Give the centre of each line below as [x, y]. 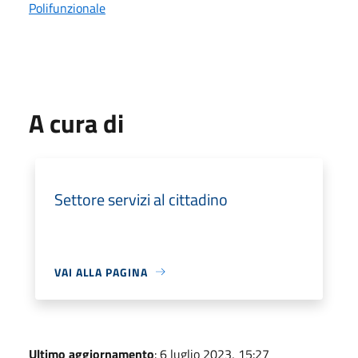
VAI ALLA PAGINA [101, 272]
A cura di [76, 123]
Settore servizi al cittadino [141, 199]
